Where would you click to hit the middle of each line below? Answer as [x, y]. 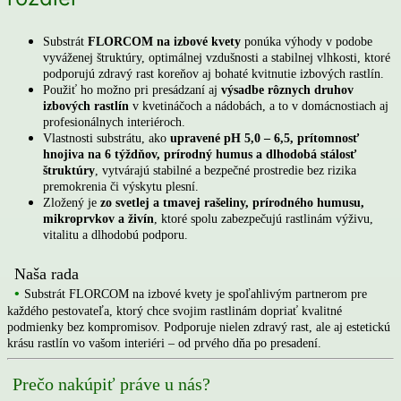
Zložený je [72, 202]
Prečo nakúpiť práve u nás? [111, 384]
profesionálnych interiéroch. [114, 122]
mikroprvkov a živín [98, 218]
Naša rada [47, 273]
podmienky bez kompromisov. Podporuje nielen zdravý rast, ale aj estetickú [199, 327]
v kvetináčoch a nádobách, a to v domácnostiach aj [260, 106]
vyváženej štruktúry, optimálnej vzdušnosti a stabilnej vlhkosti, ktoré [217, 57]
